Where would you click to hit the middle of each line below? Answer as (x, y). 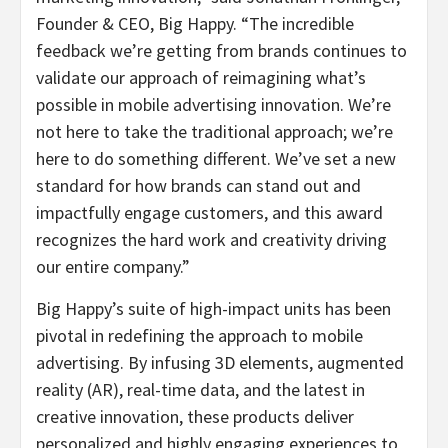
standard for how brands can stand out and (198, 185)
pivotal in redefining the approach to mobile (199, 335)
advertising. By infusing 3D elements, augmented (220, 362)
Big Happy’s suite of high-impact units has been (213, 308)
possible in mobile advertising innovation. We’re (213, 104)
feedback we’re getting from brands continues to (221, 50)
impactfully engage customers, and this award (209, 212)
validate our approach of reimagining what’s (201, 77)
